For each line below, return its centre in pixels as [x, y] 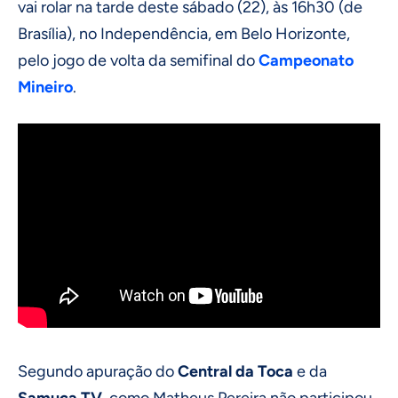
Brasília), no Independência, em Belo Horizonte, [184, 33]
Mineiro [45, 87]
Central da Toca [235, 372]
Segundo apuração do [98, 372]
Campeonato [306, 60]
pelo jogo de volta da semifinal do [138, 60]
